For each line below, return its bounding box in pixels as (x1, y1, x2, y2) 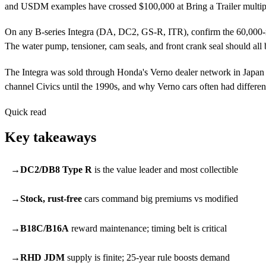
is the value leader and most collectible (91, 164, 238, 175)
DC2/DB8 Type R (20, 164, 92, 175)
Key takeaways (5, 129, 96, 145)
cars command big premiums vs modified (81, 194, 238, 204)
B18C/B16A (20, 223, 69, 233)
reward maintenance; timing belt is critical (68, 223, 227, 233)
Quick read (5, 106, 46, 117)
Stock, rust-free (20, 194, 82, 204)
